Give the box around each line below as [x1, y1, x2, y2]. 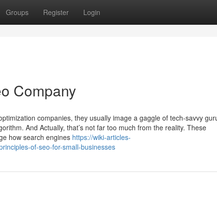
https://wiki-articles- [72, 132, 131, 142]
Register [43, 7, 69, 17]
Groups [6, 7, 29, 17]
